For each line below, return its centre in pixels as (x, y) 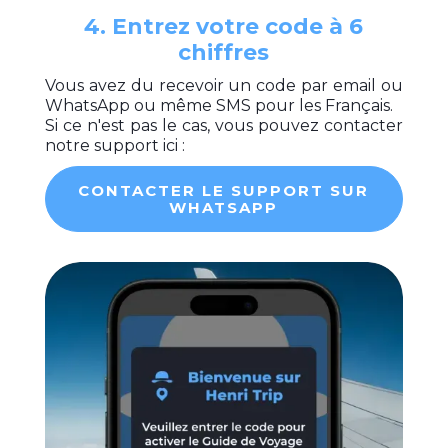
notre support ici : (114, 145)
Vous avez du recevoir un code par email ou (224, 85)
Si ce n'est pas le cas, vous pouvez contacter (224, 125)
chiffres (224, 52)
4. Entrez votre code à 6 (224, 26)
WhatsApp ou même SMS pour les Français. (218, 105)
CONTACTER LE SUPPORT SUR (224, 190)
